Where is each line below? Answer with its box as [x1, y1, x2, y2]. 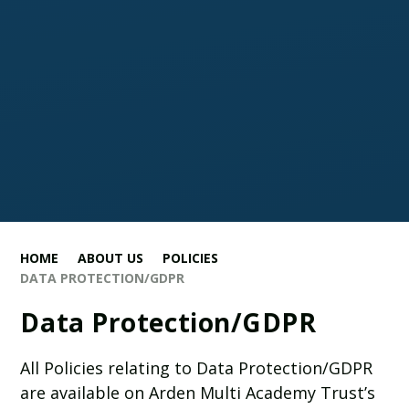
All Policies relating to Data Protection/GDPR [20, 357, 373, 380]
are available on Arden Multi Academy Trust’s [20, 382, 376, 404]
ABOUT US [78, 249, 144, 267]
